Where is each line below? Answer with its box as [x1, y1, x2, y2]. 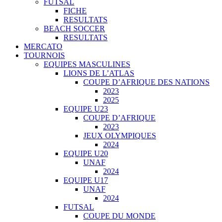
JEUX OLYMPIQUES [83, 131, 156, 140]
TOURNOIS [24, 51, 65, 59]
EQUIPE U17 [63, 176, 108, 184]
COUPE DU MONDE [83, 212, 156, 220]
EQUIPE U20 [63, 149, 108, 158]
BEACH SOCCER [44, 24, 105, 33]
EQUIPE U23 [63, 105, 108, 113]
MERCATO [24, 42, 62, 51]
